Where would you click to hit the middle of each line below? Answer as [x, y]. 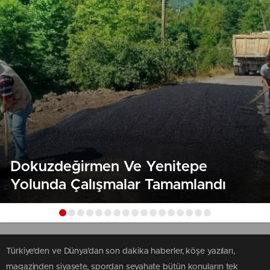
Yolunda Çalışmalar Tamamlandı [118, 185]
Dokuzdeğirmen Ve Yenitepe [109, 167]
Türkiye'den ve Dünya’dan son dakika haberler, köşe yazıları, [121, 251]
